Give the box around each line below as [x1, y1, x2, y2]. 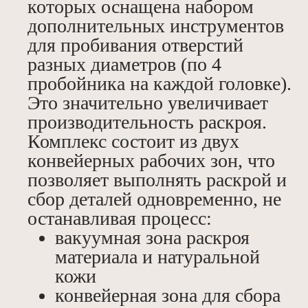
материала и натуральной [55, 246, 260, 268]
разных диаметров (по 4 [27, 54, 221, 76]
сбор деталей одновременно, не [27, 188, 281, 210]
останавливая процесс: [27, 208, 212, 230]
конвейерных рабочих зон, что [27, 150, 275, 172]
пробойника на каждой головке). [27, 73, 291, 95]
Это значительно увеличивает [27, 92, 268, 114]
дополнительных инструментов [27, 15, 284, 37]
